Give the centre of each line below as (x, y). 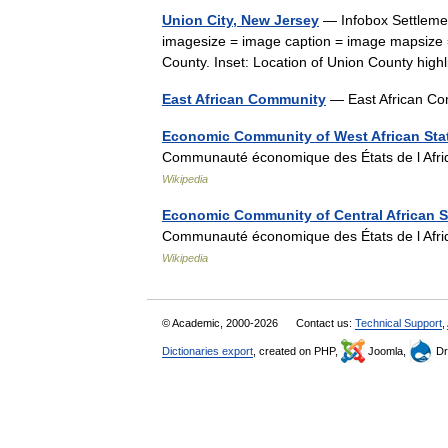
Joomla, (387, 351)
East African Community (244, 99)
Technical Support (398, 323)
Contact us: (325, 323)
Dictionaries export (207, 351)
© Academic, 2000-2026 (221, 323)
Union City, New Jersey (240, 20)
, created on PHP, (297, 351)
